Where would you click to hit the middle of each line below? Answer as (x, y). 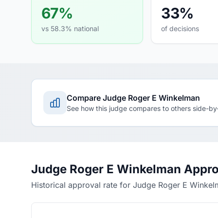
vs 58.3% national (70, 28)
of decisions (180, 28)
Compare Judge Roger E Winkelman (133, 98)
